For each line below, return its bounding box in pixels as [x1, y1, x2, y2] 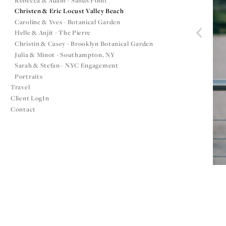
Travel [11, 83, 30, 92]
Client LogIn [11, 94, 49, 103]
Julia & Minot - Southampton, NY [15, 50, 115, 59]
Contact [11, 104, 36, 114]
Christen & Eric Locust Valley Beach [15, 7, 124, 16]
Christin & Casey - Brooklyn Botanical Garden [15, 39, 153, 48]
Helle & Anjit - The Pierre [15, 28, 91, 37]
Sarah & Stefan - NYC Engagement [15, 61, 119, 70]
